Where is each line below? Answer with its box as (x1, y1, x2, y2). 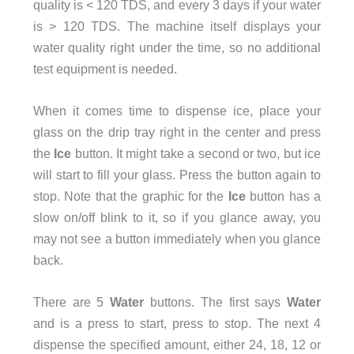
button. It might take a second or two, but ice (71, 146, 322, 161)
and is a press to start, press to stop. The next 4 (32, 316, 322, 331)
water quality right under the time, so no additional (32, 40, 322, 55)
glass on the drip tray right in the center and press (32, 125, 322, 140)
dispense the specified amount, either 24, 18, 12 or (32, 337, 322, 352)
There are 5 (32, 295, 111, 310)
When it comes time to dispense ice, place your (32, 104, 322, 119)
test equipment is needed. (32, 61, 177, 76)
